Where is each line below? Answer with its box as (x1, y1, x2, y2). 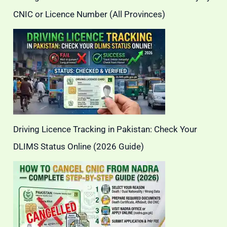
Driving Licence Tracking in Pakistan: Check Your (13, 124, 198, 135)
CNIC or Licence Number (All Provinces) (13, 9, 166, 20)
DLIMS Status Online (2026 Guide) (13, 141, 144, 152)
